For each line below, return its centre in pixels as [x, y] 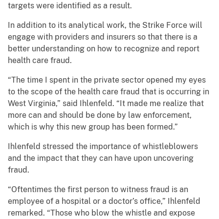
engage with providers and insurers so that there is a [103, 37]
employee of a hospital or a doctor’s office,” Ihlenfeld [104, 201]
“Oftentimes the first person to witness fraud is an [98, 190]
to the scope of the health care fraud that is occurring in [109, 92]
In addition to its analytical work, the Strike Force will [105, 25]
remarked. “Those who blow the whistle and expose [101, 213]
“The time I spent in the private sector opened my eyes [107, 80]
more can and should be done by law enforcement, [100, 115]
